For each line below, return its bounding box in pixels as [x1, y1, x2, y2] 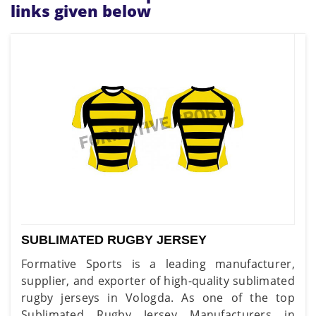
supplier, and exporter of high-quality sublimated [21, 272, 295, 288]
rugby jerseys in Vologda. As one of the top [21, 289, 295, 305]
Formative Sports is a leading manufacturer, [21, 255, 295, 272]
